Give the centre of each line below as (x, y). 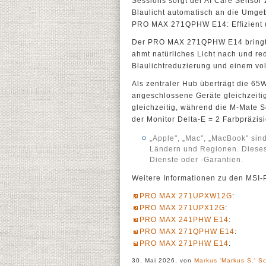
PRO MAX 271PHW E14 (184, 243)
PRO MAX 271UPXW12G (186, 196)
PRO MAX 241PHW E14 (184, 220)
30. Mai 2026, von (163, 260)
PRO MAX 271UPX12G (182, 208)
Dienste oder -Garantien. (197, 160)
